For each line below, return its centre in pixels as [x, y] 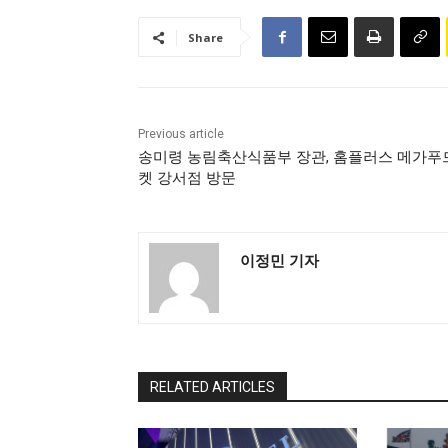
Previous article [181, 134]
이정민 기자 [279, 260]
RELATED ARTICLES [212, 387]
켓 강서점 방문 [187, 178]
